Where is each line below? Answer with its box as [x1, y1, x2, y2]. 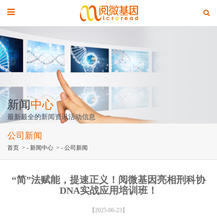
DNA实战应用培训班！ [60, 185, 157, 196]
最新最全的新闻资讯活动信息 [7, 113, 95, 121]
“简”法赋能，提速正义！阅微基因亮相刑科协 [12, 174, 205, 185]
